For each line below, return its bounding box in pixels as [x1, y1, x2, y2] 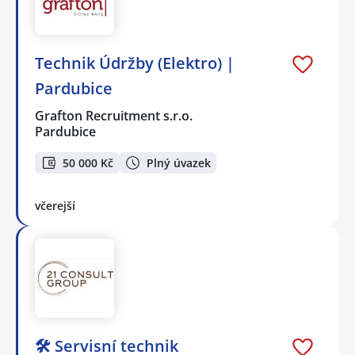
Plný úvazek [147, 155, 211, 170]
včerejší [35, 197, 75, 213]
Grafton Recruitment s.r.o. [35, 107, 194, 125]
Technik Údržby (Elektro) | [35, 52, 235, 74]
